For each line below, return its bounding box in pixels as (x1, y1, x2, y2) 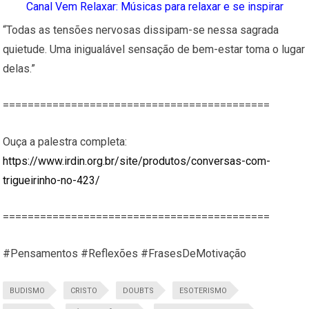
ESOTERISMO (179, 286, 228, 296)
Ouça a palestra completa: (3, 135, 128, 149)
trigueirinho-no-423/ (3, 174, 101, 188)
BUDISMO (10, 286, 46, 296)
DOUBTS (123, 286, 154, 296)
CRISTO (70, 286, 98, 296)
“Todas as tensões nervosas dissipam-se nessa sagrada (3, 23, 279, 37)
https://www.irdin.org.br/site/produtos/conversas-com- (3, 154, 271, 168)
